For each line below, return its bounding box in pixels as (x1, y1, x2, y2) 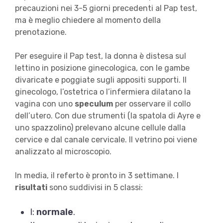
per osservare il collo (112, 99, 191, 109)
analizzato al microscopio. (14, 147, 111, 157)
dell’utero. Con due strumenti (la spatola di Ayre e (14, 111, 201, 121)
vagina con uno (14, 99, 75, 109)
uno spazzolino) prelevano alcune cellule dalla (14, 123, 186, 133)
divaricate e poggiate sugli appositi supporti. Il (14, 75, 187, 85)
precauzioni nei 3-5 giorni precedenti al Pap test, (14, 3, 197, 13)
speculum (74, 99, 113, 109)
